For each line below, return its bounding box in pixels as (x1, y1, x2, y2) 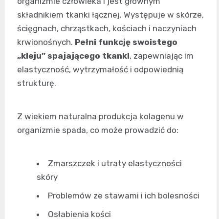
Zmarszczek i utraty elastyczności (48, 158, 182, 168)
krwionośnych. (17, 37, 75, 47)
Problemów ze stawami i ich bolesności (48, 190, 199, 200)
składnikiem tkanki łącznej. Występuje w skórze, (17, 9, 204, 20)
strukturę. (17, 78, 56, 88)
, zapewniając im (130, 50, 194, 61)
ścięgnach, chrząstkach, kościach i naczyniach (17, 23, 197, 33)
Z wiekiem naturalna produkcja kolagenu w (17, 111, 184, 121)
